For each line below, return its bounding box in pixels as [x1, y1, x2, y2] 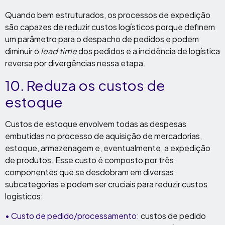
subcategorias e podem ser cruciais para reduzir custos [5, 179, 207, 189]
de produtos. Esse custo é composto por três [5, 155, 174, 165]
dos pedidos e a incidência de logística [77, 46, 220, 56]
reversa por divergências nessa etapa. [5, 58, 146, 68]
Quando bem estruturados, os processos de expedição [5, 10, 210, 20]
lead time [41, 46, 77, 56]
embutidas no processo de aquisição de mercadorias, [5, 131, 202, 141]
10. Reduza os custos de [5, 76, 165, 94]
